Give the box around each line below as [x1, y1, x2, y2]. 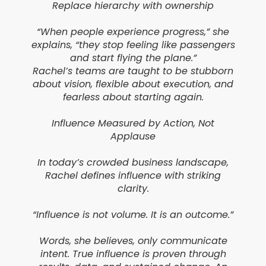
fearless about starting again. [62, 90, 204, 104]
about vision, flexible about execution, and [33, 77, 233, 91]
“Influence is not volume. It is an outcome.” [33, 208, 233, 222]
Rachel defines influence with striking [45, 169, 221, 183]
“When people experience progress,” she [37, 25, 229, 39]
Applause [110, 129, 156, 144]
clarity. [117, 182, 149, 196]
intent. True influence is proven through [40, 247, 226, 261]
